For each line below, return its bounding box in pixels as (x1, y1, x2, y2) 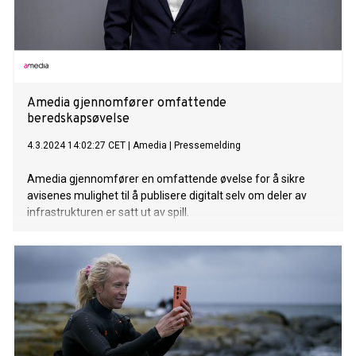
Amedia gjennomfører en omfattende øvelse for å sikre (27, 172, 305, 186)
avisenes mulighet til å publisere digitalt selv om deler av (27, 189, 307, 203)
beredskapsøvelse (27, 111, 130, 128)
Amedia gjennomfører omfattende (27, 95, 226, 112)
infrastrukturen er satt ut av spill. (27, 206, 189, 219)
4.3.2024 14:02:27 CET (27, 140, 126, 152)
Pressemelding (174, 140, 241, 152)
